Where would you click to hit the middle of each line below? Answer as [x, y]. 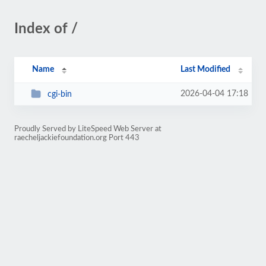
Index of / [46, 29]
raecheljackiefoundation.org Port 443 [77, 138]
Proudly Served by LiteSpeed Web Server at [88, 129]
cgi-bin [59, 94]
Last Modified [206, 69]
